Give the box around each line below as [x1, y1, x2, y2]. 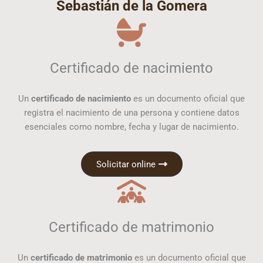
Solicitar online [96, 159, 156, 170]
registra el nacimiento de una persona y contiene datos [23, 107, 240, 118]
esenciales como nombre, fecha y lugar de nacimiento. [24, 122, 239, 132]
